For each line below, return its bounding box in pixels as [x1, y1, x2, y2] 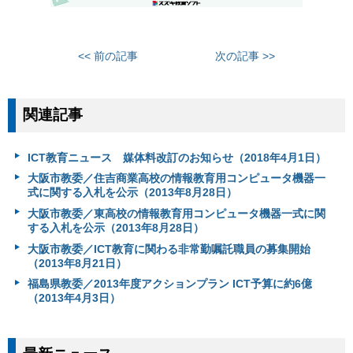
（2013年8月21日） [27, 256, 127, 269]
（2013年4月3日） [27, 292, 121, 305]
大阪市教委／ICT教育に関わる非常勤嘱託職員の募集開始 [27, 242, 310, 255]
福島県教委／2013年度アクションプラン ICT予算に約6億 [27, 277, 312, 291]
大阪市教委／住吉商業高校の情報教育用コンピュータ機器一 [27, 172, 325, 185]
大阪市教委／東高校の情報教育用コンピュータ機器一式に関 [27, 207, 325, 221]
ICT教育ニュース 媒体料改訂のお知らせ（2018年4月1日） [27, 150, 326, 164]
